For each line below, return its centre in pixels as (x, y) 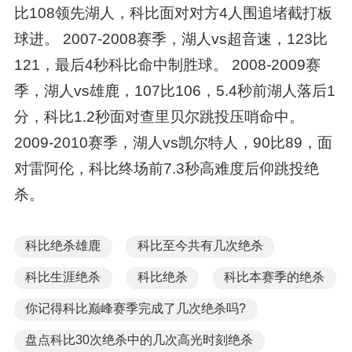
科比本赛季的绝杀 (275, 277)
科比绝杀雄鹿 (63, 246)
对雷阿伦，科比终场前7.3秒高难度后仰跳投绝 (166, 168)
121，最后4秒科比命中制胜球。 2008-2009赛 (167, 64)
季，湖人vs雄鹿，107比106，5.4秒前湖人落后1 (174, 90)
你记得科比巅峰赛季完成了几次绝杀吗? (136, 309)
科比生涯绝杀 (63, 277)
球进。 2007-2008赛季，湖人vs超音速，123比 (170, 38)
